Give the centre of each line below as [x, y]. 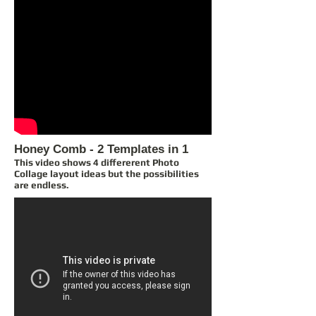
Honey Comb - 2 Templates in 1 [101, 149]
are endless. [41, 184]
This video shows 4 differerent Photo [97, 162]
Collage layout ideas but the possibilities [107, 173]
